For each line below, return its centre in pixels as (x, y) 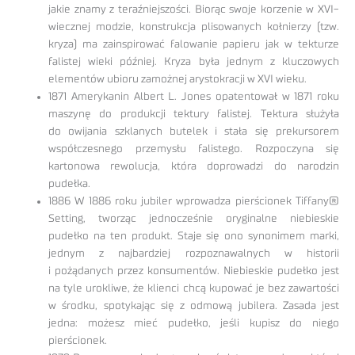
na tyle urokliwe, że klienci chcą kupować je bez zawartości (194, 289)
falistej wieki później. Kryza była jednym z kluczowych (194, 62)
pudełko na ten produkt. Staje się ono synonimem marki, (194, 237)
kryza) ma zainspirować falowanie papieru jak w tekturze (194, 45)
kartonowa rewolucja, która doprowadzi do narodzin (194, 167)
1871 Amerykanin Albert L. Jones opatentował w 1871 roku (194, 97)
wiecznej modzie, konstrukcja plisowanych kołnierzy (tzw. (194, 27)
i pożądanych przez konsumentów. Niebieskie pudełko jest (194, 271)
